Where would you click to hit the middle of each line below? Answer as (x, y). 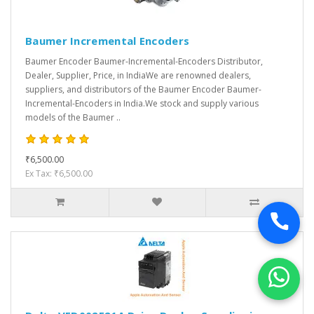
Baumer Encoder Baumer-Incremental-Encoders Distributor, (144, 62)
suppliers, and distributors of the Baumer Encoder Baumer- (143, 90)
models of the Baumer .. (73, 118)
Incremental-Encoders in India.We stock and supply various (142, 104)
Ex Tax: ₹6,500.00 (59, 174)
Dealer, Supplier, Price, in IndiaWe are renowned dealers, (138, 76)
